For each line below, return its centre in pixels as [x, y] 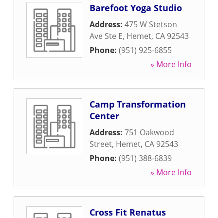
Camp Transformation [138, 104]
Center [104, 116]
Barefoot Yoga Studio [136, 8]
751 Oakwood [149, 132]
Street [101, 144]
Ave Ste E [106, 36]
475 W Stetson [151, 24]
